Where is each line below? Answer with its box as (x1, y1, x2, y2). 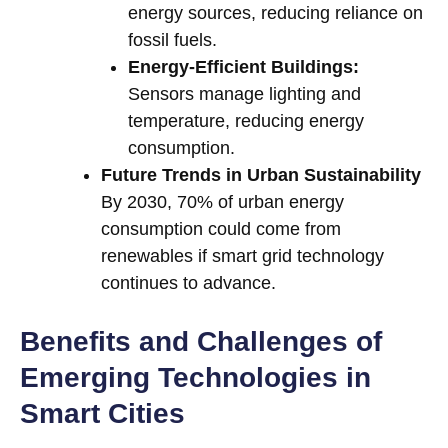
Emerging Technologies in (20, 362, 371, 394)
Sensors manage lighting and (128, 84, 361, 105)
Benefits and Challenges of (20, 326, 382, 358)
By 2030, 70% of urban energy (101, 192, 344, 213)
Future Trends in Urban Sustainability (101, 165, 421, 186)
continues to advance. (101, 273, 276, 294)
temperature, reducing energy (128, 111, 364, 132)
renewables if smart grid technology (101, 246, 384, 267)
